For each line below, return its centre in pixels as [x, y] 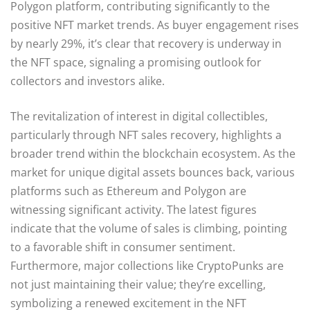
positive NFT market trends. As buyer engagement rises [155, 25]
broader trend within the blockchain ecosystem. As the [153, 153]
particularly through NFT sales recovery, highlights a [146, 135]
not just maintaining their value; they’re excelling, [138, 284]
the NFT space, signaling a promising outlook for [136, 62]
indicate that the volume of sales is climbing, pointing [149, 228]
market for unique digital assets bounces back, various [153, 172]
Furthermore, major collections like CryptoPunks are [147, 265]
